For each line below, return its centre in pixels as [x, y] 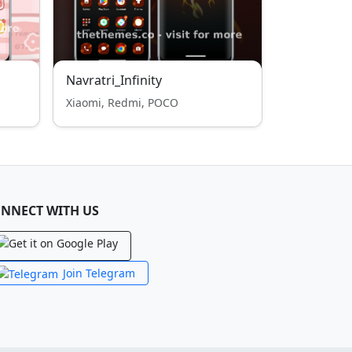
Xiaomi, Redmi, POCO [122, 103]
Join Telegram [99, 273]
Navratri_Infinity [114, 80]
